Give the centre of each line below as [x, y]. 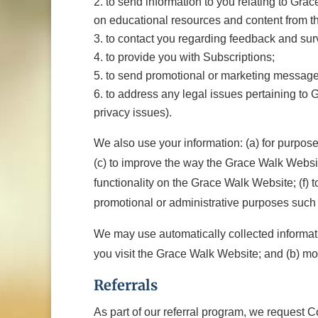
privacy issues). [133, 113]
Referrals [126, 285]
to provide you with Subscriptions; [190, 57]
